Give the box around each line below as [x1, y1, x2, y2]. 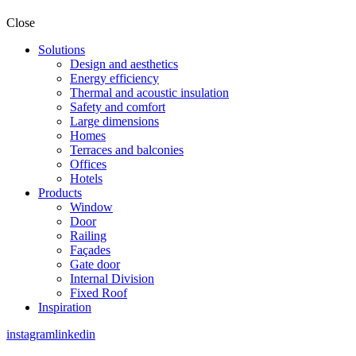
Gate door [70, 257, 120, 271]
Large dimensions [70, 114, 159, 128]
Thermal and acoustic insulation [70, 86, 229, 99]
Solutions [38, 43, 85, 56]
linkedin [55, 327, 95, 341]
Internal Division [70, 272, 154, 285]
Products [38, 186, 82, 199]
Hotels [70, 172, 103, 185]
